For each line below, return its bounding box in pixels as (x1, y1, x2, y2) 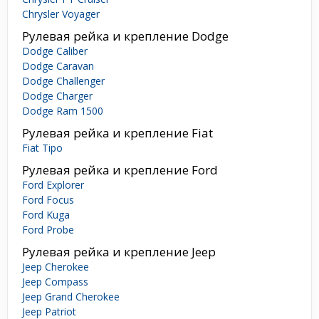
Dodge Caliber (22, 44, 88, 58)
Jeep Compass (22, 275, 88, 289)
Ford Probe (22, 223, 74, 237)
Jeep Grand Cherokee (22, 290, 120, 304)
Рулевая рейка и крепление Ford (22, 162, 218, 179)
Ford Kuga (22, 208, 70, 222)
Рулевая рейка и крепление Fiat (22, 125, 213, 142)
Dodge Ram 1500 (22, 104, 103, 118)
